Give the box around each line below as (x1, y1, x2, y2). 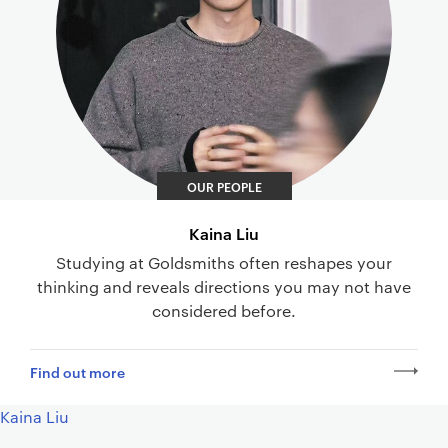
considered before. (152, 300, 296, 321)
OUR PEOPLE (186, 177, 262, 195)
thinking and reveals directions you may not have (37, 276, 411, 297)
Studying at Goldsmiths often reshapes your (56, 252, 392, 273)
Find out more (30, 362, 125, 381)
